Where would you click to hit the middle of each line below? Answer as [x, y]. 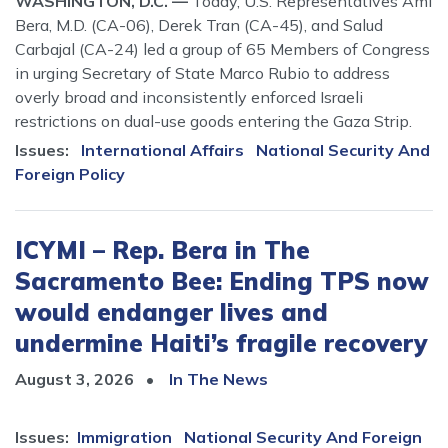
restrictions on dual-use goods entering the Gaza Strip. [213, 121]
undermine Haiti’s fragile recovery [221, 343]
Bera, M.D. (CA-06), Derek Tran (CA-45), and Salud [199, 25]
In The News [218, 379]
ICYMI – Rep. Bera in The [162, 250]
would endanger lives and [171, 312]
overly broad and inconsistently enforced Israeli [189, 97]
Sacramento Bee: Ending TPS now [222, 281]
